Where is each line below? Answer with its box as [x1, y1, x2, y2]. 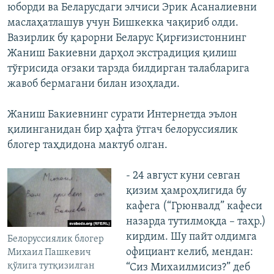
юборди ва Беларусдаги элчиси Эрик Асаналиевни [7, 2, 257, 14]
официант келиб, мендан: [125, 246, 253, 259]
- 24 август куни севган [125, 170, 240, 182]
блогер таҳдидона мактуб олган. [7, 139, 168, 152]
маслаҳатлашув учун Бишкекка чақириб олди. [7, 17, 239, 29]
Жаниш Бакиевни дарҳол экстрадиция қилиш [7, 48, 237, 60]
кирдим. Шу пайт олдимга [125, 231, 257, 243]
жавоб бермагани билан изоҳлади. [7, 78, 180, 91]
